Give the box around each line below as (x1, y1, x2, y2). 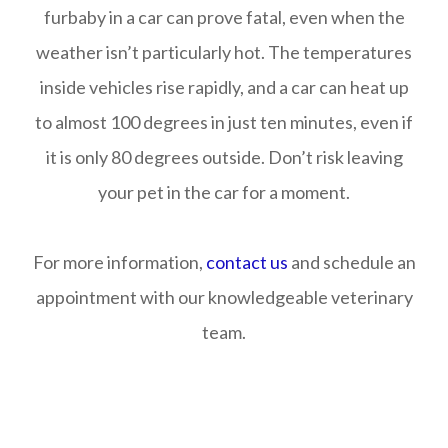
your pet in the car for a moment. (98, 181, 350, 203)
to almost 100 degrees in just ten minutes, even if (35, 111, 413, 133)
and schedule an (287, 251, 416, 273)
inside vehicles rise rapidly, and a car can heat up (39, 76, 409, 98)
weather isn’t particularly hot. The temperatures (36, 41, 412, 63)
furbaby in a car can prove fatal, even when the (43, 6, 405, 28)
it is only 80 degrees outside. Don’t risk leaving (45, 146, 403, 168)
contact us (205, 251, 288, 273)
